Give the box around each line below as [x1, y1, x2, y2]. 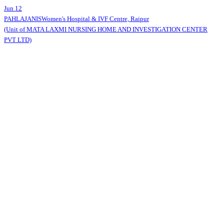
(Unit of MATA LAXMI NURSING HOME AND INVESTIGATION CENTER [4, 25, 207, 33]
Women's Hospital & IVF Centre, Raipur [41, 15, 149, 23]
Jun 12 [4, 4, 22, 12]
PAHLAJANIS [4, 15, 41, 23]
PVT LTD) [4, 36, 31, 44]
